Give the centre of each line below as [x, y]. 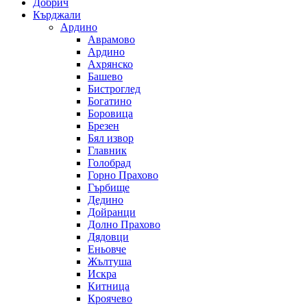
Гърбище [109, 187]
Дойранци [112, 212]
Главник [107, 150]
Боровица [110, 113]
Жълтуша [110, 261]
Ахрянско [110, 64]
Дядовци [108, 236]
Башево [105, 76]
